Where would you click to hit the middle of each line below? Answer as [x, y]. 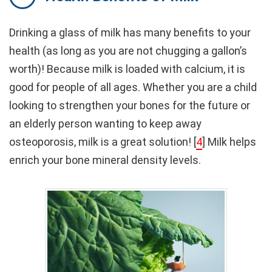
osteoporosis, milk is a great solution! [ [103, 141]
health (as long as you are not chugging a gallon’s [128, 50]
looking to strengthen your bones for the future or [130, 105]
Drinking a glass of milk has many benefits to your [130, 32]
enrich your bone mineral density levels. [105, 160]
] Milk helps [229, 141]
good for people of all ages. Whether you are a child [133, 87]
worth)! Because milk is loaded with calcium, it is [127, 69]
